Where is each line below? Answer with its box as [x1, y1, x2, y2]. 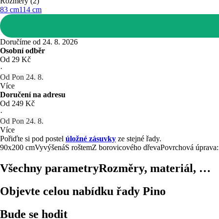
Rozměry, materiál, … [99, 161, 211, 175]
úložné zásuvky [66, 134, 116, 143]
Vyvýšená [35, 143, 65, 152]
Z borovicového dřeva [92, 143, 160, 152]
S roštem [65, 143, 92, 152]
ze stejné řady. [116, 134, 161, 143]
